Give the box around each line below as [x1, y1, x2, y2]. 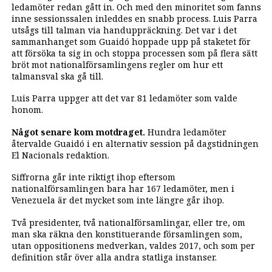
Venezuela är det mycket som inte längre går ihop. [11, 194, 224, 206]
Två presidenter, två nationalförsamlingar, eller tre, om [11, 216, 245, 228]
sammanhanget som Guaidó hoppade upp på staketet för [11, 35, 251, 47]
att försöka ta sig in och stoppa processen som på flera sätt [11, 47, 257, 59]
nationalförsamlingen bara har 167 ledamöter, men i [11, 183, 234, 195]
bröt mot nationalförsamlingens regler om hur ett [11, 58, 223, 70]
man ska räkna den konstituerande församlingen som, [11, 228, 242, 240]
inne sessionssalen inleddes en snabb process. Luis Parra [11, 12, 257, 24]
